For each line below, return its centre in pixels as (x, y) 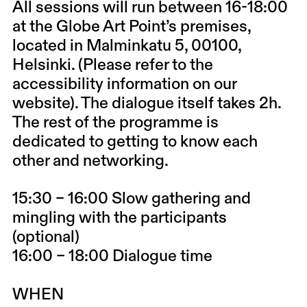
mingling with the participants (119, 219)
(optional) (46, 238)
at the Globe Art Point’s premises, (131, 27)
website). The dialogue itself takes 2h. (146, 103)
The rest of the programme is (115, 123)
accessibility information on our (124, 84)
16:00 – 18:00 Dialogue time (114, 257)
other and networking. (91, 161)
